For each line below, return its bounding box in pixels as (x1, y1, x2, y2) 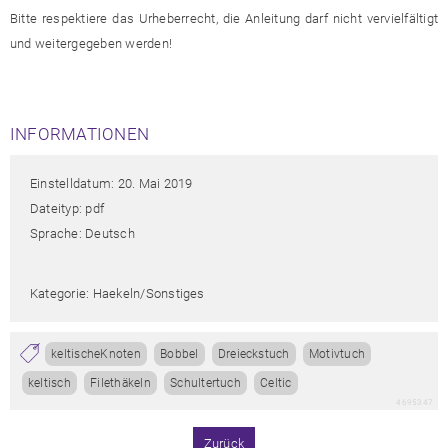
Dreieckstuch (217, 346, 290, 361)
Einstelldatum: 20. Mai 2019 (30, 175, 193, 191)
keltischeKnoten (51, 346, 141, 361)
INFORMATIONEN (10, 123, 150, 144)
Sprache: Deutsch (30, 225, 135, 241)
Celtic (260, 375, 292, 390)
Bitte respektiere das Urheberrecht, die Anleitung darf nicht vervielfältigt (10, 10, 438, 26)
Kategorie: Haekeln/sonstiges (30, 285, 205, 301)
